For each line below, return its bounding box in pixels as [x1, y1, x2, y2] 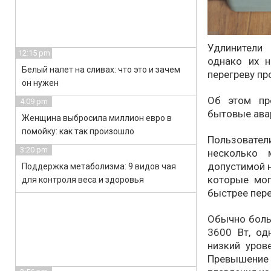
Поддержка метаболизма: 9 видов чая [22, 162, 176, 171]
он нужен [22, 78, 59, 88]
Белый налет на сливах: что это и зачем [22, 65, 180, 74]
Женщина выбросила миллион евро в [22, 113, 172, 123]
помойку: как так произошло [22, 126, 134, 136]
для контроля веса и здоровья [22, 175, 144, 184]
